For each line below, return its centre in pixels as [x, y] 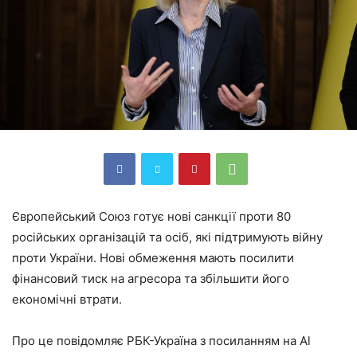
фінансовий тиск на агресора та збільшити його [151, 278]
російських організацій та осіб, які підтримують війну [167, 237]
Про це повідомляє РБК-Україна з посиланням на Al [161, 340]
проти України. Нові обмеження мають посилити [153, 257]
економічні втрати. [67, 299]
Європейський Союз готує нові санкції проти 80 [151, 216]
